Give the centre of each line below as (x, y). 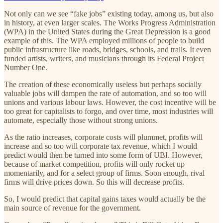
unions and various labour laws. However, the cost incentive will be (110, 102)
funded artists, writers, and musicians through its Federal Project (104, 58)
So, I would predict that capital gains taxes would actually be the (105, 199)
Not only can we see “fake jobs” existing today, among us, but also (109, 13)
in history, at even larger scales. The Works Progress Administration (110, 22)
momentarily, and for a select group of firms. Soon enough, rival (104, 173)
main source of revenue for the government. (72, 208)
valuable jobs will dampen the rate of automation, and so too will (105, 93)
